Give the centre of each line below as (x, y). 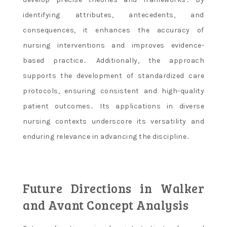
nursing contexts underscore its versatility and (113, 122)
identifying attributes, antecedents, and (113, 15)
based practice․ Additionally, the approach (113, 61)
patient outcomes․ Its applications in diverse (113, 106)
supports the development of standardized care (113, 76)
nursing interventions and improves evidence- (113, 46)
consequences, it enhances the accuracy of (113, 30)
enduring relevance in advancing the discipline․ (107, 137)
